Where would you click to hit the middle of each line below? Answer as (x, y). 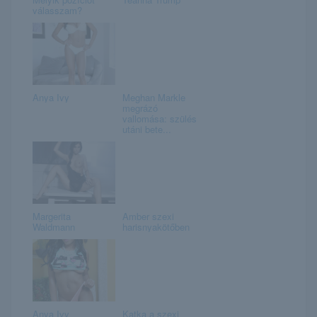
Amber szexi (148, 217)
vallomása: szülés (159, 119)
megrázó (140, 108)
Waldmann (54, 227)
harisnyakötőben (156, 227)
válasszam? (57, 11)
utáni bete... (146, 129)
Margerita (52, 217)
